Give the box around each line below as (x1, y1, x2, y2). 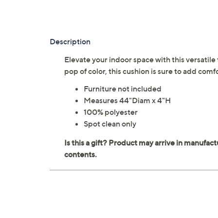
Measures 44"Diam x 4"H (84, 95, 171, 106)
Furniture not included (84, 84, 162, 94)
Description (50, 36, 91, 47)
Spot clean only (84, 119, 136, 129)
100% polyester (84, 107, 138, 117)
